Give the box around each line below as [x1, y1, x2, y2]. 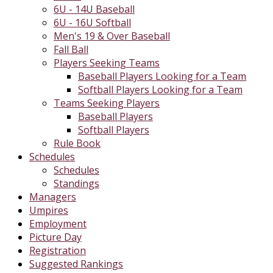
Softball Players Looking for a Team [78, 83, 243, 96]
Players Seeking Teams [54, 56, 160, 69]
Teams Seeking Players [54, 96, 160, 110]
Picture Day [29, 230, 82, 244]
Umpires [29, 204, 68, 217]
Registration [29, 244, 86, 257]
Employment [29, 217, 87, 230]
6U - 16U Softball [54, 16, 131, 29]
